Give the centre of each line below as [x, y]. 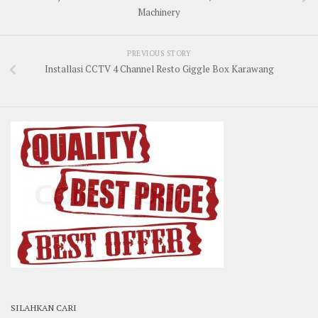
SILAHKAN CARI [44, 308]
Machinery [159, 12]
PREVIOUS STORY [159, 54]
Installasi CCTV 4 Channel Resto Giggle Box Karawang [159, 69]
